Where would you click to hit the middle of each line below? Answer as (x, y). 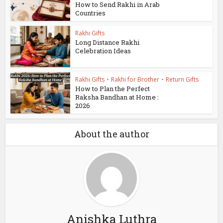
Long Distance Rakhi (108, 43)
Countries (91, 13)
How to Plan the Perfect (113, 89)
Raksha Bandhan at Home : (117, 97)
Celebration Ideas (103, 51)
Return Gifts (182, 80)
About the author (111, 134)
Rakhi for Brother (135, 80)
